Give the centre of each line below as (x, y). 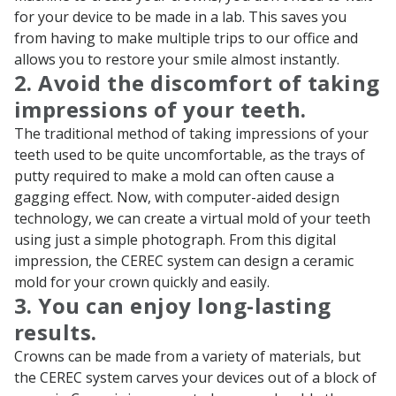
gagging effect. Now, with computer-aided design (177, 197)
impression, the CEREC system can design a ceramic (184, 260)
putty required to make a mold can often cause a (174, 175)
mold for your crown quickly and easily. (142, 282)
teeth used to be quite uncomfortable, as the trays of (190, 154)
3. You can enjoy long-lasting (173, 305)
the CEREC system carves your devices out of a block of (195, 377)
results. (56, 331)
